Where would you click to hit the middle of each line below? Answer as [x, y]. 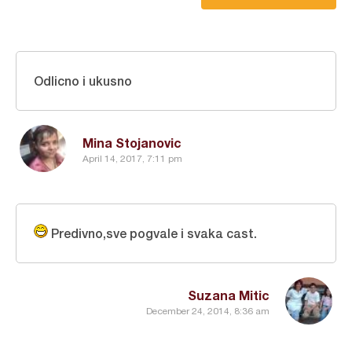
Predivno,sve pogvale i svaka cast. [152, 233]
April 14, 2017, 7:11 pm [132, 158]
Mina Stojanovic [132, 143]
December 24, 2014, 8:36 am [208, 311]
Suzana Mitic [229, 295]
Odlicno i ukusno [83, 81]
